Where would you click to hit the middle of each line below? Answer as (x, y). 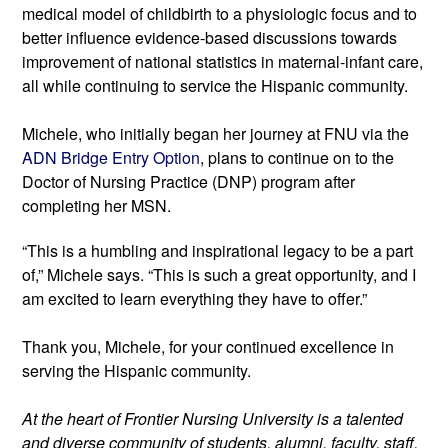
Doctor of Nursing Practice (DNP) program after (188, 181)
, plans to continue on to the (297, 157)
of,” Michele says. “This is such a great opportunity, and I (219, 274)
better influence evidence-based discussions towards (209, 37)
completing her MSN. (96, 205)
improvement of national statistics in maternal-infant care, (222, 61)
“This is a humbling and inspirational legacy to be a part (217, 250)
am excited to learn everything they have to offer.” (194, 298)
